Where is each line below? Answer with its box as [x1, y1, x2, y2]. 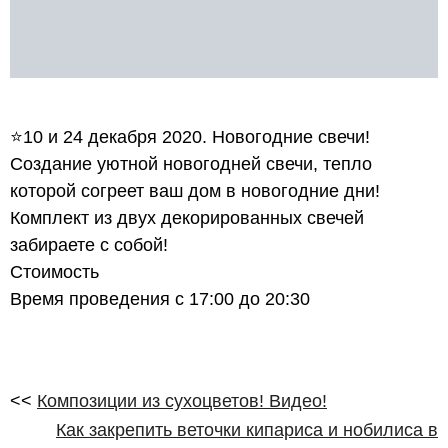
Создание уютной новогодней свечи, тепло [10, 153, 372, 175]
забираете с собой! [10, 234, 168, 256]
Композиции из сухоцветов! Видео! [37, 389, 327, 411]
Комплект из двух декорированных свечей [10, 207, 364, 229]
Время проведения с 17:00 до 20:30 [10, 288, 310, 310]
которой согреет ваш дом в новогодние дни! [10, 180, 380, 202]
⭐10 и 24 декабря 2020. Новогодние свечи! [10, 126, 370, 148]
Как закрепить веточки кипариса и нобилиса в [56, 418, 438, 440]
